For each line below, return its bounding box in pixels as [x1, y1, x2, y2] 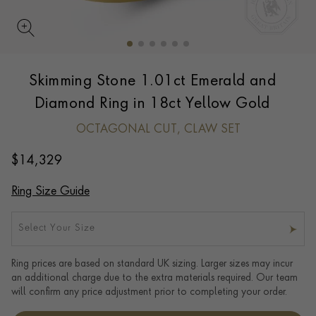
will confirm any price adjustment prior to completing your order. [11, 288, 287, 297]
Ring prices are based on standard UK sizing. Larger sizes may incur [11, 260, 293, 269]
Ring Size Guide [11, 186, 90, 197]
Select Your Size [18, 224, 95, 233]
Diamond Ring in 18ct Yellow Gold [35, 97, 270, 111]
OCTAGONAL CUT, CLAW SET [75, 124, 241, 135]
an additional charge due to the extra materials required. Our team [11, 274, 298, 283]
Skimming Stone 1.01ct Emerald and [28, 74, 276, 89]
